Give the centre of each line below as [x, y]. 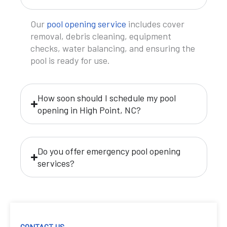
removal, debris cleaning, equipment [101, 36]
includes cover [155, 24]
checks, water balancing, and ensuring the [112, 48]
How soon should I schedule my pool [106, 98]
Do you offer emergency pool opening [109, 151]
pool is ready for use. [70, 60]
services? [56, 163]
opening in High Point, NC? [89, 110]
